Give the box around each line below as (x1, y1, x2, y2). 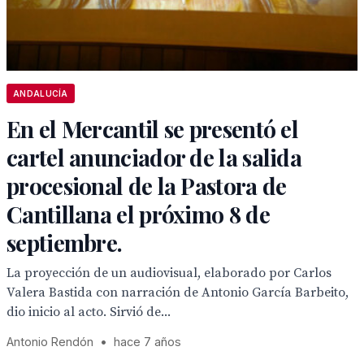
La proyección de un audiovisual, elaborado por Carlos (6, 265, 331, 281)
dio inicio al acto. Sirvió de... (6, 304, 171, 320)
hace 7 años (114, 335, 181, 349)
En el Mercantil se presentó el (6, 114, 298, 144)
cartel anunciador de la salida (6, 142, 301, 172)
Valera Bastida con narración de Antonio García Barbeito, (6, 284, 349, 301)
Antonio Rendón (6, 335, 93, 349)
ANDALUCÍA (13, 89, 68, 98)
